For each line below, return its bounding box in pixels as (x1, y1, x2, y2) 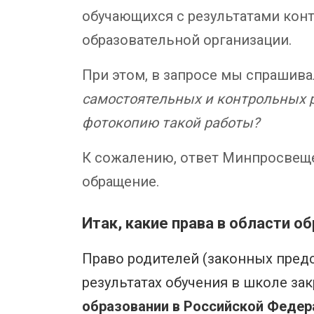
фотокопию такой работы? (82, 114, 259, 131)
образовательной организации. (82, 31, 292, 48)
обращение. (82, 172, 159, 190)
